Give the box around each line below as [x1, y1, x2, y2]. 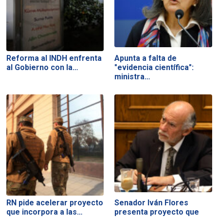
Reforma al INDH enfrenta [6, 53, 102, 63]
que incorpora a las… [6, 207, 83, 217]
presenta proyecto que [114, 207, 200, 217]
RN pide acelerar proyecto [6, 198, 103, 208]
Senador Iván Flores [114, 198, 189, 208]
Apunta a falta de [114, 53, 177, 63]
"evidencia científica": [114, 62, 194, 72]
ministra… [114, 72, 151, 81]
